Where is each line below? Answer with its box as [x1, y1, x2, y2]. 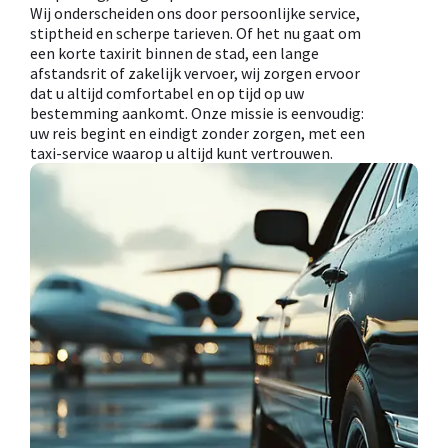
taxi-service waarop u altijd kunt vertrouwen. [30, 143, 333, 164]
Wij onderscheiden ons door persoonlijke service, [30, 3, 360, 24]
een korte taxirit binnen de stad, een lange [30, 43, 319, 64]
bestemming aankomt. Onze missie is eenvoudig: [30, 103, 364, 124]
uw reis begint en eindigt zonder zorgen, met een [30, 123, 365, 144]
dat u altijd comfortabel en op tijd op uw [30, 83, 304, 104]
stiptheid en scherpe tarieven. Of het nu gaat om [30, 23, 361, 44]
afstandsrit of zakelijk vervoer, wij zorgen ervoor [30, 63, 360, 84]
